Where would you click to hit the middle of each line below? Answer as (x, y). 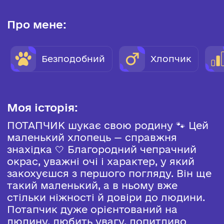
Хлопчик (170, 59)
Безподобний (73, 59)
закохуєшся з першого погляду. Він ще (109, 173)
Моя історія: (42, 107)
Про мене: (36, 24)
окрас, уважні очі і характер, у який (100, 161)
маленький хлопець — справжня (92, 137)
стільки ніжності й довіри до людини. (106, 197)
